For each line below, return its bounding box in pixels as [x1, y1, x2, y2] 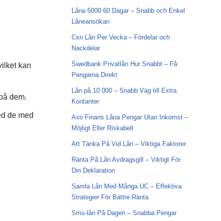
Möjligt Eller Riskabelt [71, 124, 134, 132]
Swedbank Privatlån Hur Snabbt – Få [71, 60, 177, 68]
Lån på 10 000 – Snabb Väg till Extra [71, 87, 177, 94]
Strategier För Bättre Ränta [71, 193, 148, 201]
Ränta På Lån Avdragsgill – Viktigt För [71, 156, 181, 163]
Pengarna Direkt [71, 71, 117, 78]
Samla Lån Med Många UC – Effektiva [71, 183, 182, 190]
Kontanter [71, 98, 99, 105]
